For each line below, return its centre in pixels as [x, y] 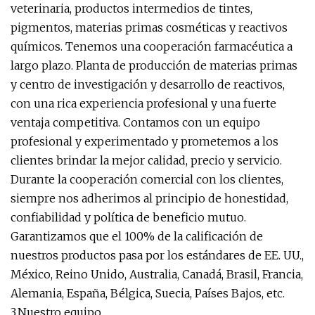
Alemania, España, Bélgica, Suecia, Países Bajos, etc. [148, 293]
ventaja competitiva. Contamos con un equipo [135, 122]
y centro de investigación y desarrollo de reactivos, [148, 84]
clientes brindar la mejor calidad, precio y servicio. [146, 160]
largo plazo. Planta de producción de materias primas [154, 65]
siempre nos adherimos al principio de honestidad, [149, 198]
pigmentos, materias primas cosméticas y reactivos [149, 27]
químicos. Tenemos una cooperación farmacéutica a [152, 46]
